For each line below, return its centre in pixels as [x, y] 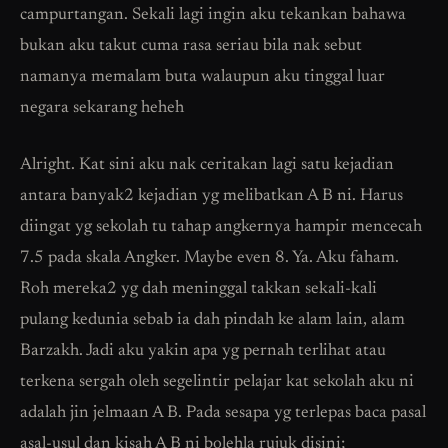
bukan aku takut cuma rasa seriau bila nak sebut [191, 46]
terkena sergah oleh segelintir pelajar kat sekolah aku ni [217, 382]
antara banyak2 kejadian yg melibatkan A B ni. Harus [211, 196]
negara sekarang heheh [102, 108]
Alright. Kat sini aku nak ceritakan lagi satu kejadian [207, 165]
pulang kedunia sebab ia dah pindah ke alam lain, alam [212, 320]
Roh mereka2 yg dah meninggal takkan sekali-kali [198, 289]
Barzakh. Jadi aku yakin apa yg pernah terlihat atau [203, 351]
